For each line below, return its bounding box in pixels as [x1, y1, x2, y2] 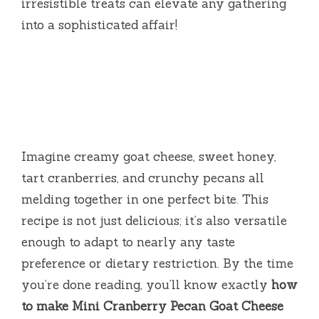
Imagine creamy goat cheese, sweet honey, [21, 149, 276, 165]
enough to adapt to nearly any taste [21, 234, 235, 251]
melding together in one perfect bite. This [21, 192, 268, 208]
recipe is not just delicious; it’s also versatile [21, 213, 287, 229]
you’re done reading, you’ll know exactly [21, 277, 271, 293]
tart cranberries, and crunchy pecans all [21, 170, 264, 187]
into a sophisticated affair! [21, 17, 177, 33]
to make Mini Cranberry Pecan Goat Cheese [21, 298, 283, 315]
